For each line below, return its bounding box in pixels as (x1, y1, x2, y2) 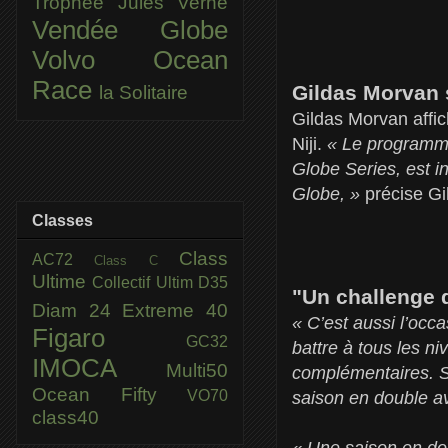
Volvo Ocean (32, 45, 228, 74)
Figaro (32, 323, 186, 352)
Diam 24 (32, 299, 123, 321)
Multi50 (166, 359, 228, 381)
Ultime (32, 270, 93, 292)
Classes (32, 211, 93, 229)
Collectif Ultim (92, 273, 199, 291)
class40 (32, 406, 99, 428)
